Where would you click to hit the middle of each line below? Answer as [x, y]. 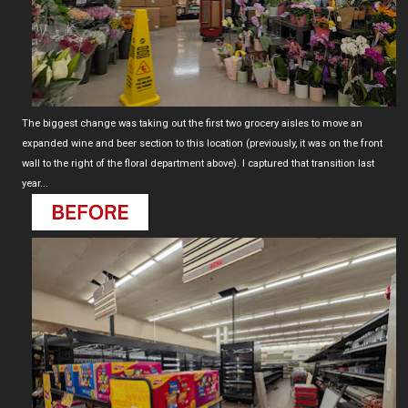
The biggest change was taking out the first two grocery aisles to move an [192, 124]
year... [35, 184]
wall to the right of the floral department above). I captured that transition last [198, 164]
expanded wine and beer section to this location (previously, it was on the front [202, 144]
